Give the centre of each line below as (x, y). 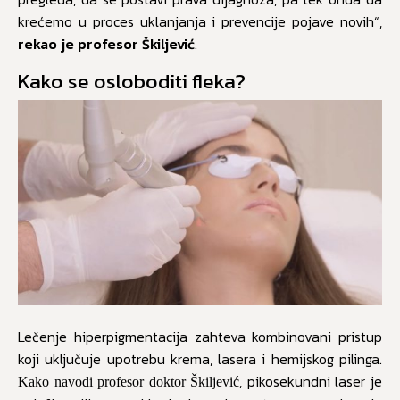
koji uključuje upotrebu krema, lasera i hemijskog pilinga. (200, 359)
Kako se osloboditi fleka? (132, 82)
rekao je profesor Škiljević (106, 44)
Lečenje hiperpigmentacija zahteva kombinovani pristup (200, 337)
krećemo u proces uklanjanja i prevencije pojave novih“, (200, 22)
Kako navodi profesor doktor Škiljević (129, 382)
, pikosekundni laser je (311, 382)
